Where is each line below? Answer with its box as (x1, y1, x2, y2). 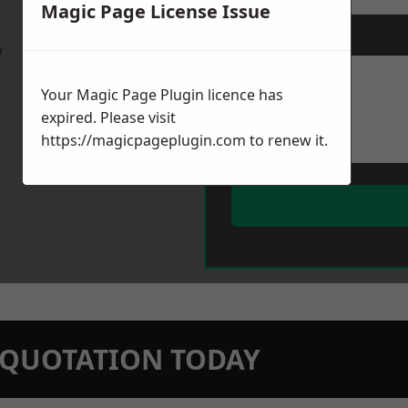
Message (231, 32, 285, 48)
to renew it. (246, 130, 328, 151)
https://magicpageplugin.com (41, 130, 246, 151)
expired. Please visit (41, 107, 176, 128)
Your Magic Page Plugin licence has (41, 85, 283, 106)
